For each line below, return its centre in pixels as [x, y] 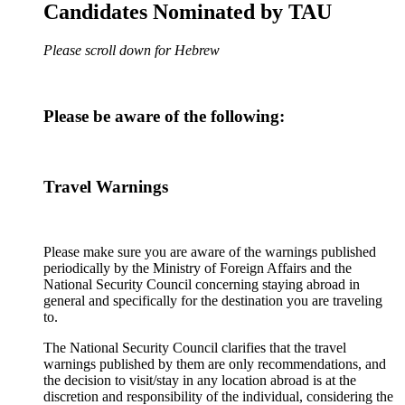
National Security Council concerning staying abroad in [202, 285]
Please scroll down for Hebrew [132, 51]
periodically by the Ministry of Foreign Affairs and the [198, 268]
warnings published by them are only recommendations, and [215, 364]
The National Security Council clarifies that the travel [195, 348]
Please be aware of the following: [164, 117]
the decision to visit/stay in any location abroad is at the [200, 381]
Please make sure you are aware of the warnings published [210, 252]
